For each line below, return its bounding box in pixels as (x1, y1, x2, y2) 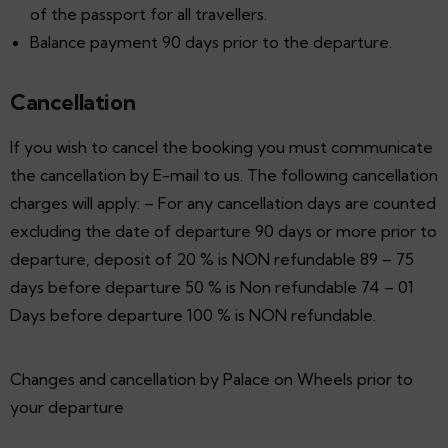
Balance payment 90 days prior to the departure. (30, 31, 392, 52)
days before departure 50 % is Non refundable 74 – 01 (10, 276, 414, 297)
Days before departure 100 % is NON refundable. (10, 304, 376, 325)
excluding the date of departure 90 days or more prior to (10, 220, 437, 241)
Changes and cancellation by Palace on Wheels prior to (10, 368, 413, 389)
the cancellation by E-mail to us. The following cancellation (10, 164, 438, 185)
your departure (10, 396, 124, 417)
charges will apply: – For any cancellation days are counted (10, 192, 436, 213)
